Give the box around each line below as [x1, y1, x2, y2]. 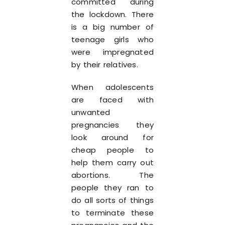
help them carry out [71, 157, 154, 168]
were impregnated [71, 47, 154, 57]
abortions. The [71, 170, 154, 180]
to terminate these [71, 207, 154, 218]
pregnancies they [71, 120, 154, 130]
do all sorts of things [71, 195, 154, 205]
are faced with [71, 94, 154, 105]
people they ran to [71, 182, 154, 193]
